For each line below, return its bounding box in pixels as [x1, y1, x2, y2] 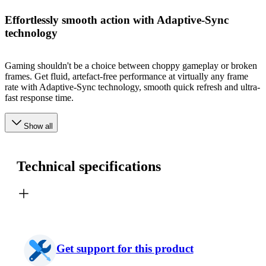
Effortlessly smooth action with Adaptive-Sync [5, 14, 229, 27]
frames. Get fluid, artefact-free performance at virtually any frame [5, 71, 248, 81]
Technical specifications [17, 158, 161, 174]
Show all [24, 121, 53, 131]
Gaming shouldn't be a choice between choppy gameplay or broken [5, 60, 257, 71]
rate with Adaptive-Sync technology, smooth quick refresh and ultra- [5, 81, 260, 92]
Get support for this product [56, 242, 194, 255]
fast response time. [5, 92, 74, 103]
